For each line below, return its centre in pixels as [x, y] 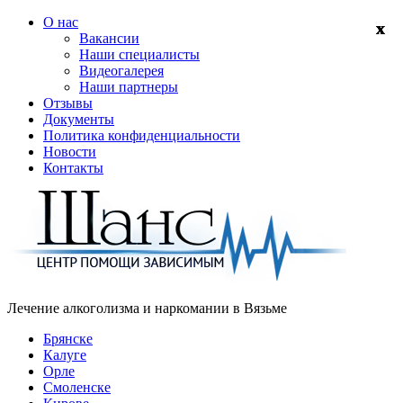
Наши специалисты [139, 54]
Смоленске [77, 387]
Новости [70, 152]
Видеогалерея [121, 71]
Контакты [73, 168]
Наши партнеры [129, 87]
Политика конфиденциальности [142, 135]
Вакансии [109, 38]
